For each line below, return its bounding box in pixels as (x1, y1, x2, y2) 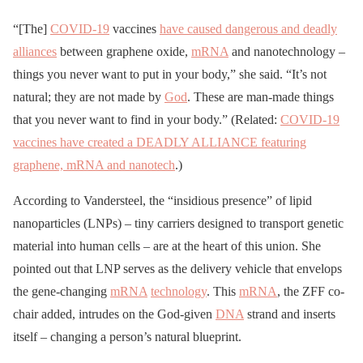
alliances (13, 45, 57, 59)
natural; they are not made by (13, 90, 164, 105)
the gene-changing (13, 284, 110, 299)
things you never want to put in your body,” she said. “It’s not (13, 67, 327, 82)
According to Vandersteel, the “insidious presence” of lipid (13, 194, 312, 208)
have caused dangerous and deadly (160, 22, 337, 36)
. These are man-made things (187, 90, 334, 105)
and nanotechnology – (228, 45, 345, 59)
